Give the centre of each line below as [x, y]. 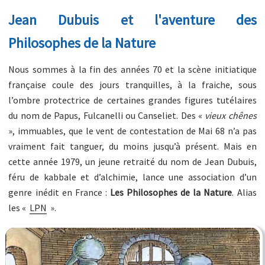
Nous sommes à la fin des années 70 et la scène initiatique [132, 69]
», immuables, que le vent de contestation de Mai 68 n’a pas [132, 131]
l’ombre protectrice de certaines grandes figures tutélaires [132, 100]
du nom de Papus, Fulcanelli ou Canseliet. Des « [107, 115]
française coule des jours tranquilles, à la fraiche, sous [132, 85]
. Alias [244, 192]
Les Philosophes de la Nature [171, 192]
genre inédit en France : [59, 192]
